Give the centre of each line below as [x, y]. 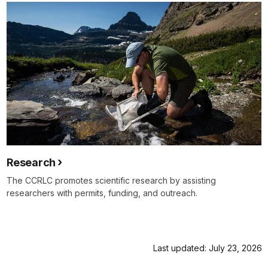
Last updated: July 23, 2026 [208, 248]
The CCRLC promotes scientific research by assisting [111, 181]
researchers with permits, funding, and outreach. [102, 193]
